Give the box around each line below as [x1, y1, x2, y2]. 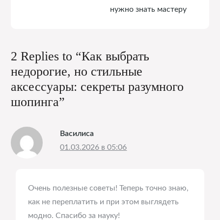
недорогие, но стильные [11, 64, 143, 79]
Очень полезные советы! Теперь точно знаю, [28, 184, 189, 192]
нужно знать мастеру [110, 5, 187, 13]
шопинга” [11, 95, 65, 109]
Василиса [60, 130, 94, 137]
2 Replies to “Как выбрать [11, 49, 150, 63]
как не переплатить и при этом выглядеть [28, 198, 179, 206]
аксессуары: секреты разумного [11, 80, 184, 94]
